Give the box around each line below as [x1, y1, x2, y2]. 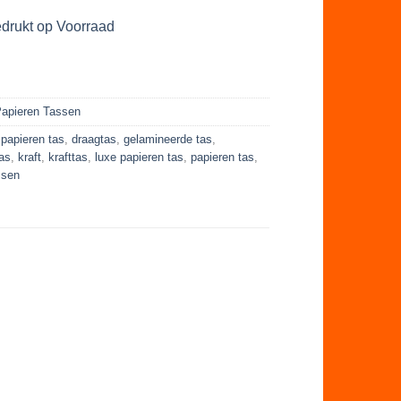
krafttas [48, 149, 89, 164]
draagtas [72, 132, 117, 146]
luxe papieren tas [95, 149, 184, 164]
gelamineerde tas [124, 132, 213, 146]
